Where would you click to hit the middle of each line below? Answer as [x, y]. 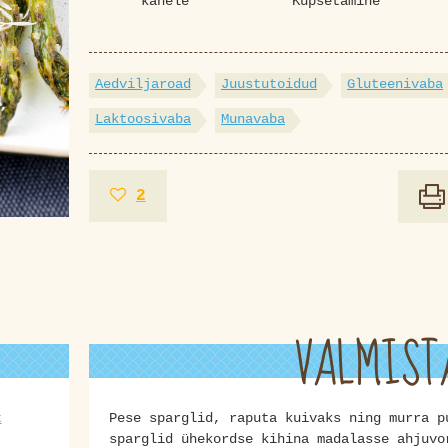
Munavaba [253, 119]
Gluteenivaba [395, 84]
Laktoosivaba [143, 119]
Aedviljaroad [143, 84]
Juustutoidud [269, 84]
